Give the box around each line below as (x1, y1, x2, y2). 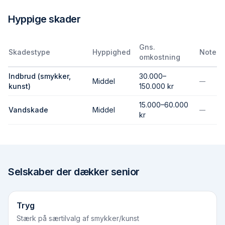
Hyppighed (92, 48, 131, 56)
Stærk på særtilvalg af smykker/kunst (17, 214, 139, 222)
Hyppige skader (8, 13, 80, 25)
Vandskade (9, 105, 48, 114)
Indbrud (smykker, (9, 72, 71, 80)
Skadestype (9, 48, 50, 56)
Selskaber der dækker (8, 166, 111, 178)
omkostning (139, 53, 180, 61)
